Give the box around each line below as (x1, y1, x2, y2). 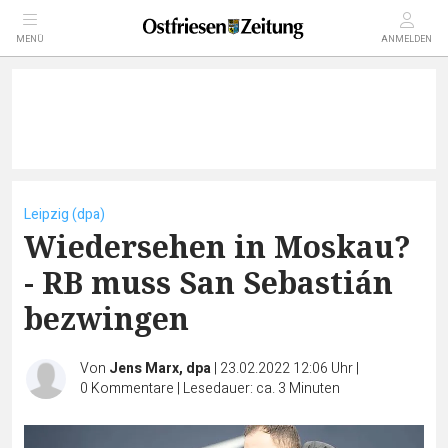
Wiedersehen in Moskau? (24, 226, 411, 267)
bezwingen (24, 298, 189, 339)
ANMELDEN (381, 33, 432, 46)
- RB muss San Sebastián (24, 262, 393, 303)
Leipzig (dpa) (24, 204, 105, 225)
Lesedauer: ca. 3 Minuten (183, 378, 340, 399)
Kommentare (91, 378, 174, 399)
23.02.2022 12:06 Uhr (220, 358, 356, 379)
